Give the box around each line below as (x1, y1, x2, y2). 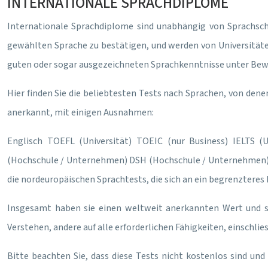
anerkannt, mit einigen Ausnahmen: (7, 106, 154, 119)
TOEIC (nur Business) (132, 135, 229, 148)
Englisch (7, 135, 42, 148)
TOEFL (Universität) (42, 135, 132, 148)
